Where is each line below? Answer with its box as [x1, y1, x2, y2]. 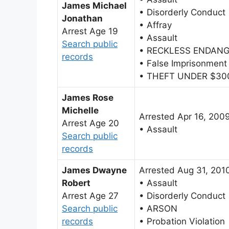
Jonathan [62, 13, 103, 24]
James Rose [62, 92, 113, 103]
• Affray [139, 19, 172, 30]
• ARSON [139, 203, 177, 214]
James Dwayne [62, 165, 127, 175]
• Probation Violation [139, 216, 225, 226]
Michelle [62, 105, 99, 116]
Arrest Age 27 [62, 190, 119, 201]
